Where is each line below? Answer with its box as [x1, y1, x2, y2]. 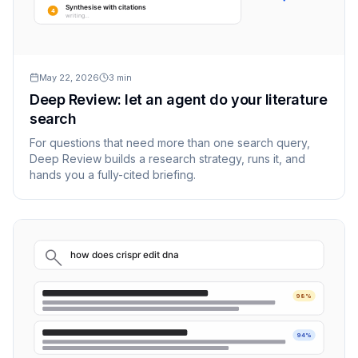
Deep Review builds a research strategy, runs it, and [30, 151, 305, 165]
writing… [65, 12, 89, 20]
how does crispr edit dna [70, 249, 180, 261]
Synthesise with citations [65, 2, 146, 11]
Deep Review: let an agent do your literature [30, 90, 328, 108]
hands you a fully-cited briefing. [30, 167, 196, 181]
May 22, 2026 [39, 71, 99, 83]
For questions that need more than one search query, [30, 135, 310, 149]
